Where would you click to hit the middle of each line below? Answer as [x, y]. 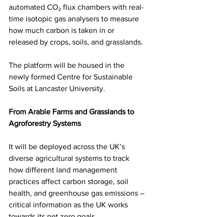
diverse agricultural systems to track [70, 158]
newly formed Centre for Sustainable [72, 77]
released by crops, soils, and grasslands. [76, 42]
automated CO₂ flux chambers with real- [76, 7]
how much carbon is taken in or [62, 30]
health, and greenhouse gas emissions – [77, 193]
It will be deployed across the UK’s [68, 146]
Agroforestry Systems [45, 123]
